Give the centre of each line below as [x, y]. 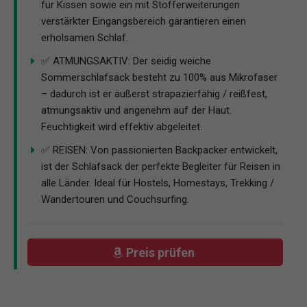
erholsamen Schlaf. [85, 37]
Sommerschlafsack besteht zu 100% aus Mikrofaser [159, 77]
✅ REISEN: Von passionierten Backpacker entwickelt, [159, 150]
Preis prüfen [162, 252]
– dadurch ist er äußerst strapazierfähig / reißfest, [154, 94]
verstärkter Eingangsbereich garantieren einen [144, 21]
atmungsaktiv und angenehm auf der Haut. [136, 110]
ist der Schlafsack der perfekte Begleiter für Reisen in [161, 166]
